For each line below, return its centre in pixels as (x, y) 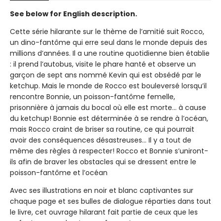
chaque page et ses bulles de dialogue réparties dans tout (110, 201)
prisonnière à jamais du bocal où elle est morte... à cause (108, 107)
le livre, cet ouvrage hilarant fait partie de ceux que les (104, 212)
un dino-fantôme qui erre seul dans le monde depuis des (109, 42)
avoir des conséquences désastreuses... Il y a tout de (101, 140)
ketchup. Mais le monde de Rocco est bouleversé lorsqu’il (108, 86)
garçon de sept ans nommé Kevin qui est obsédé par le (106, 75)
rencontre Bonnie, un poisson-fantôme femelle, (92, 96)
